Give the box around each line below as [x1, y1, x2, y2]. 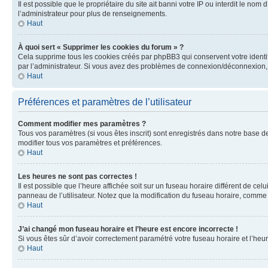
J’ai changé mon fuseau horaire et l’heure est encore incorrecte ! [18, 224, 238, 233]
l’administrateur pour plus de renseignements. [18, 9, 167, 18]
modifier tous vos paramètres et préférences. [18, 138, 162, 147]
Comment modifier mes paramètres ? [18, 119, 146, 128]
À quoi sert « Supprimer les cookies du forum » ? [18, 42, 184, 51]
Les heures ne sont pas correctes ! [18, 172, 137, 181]
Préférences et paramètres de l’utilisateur [18, 96, 191, 107]
